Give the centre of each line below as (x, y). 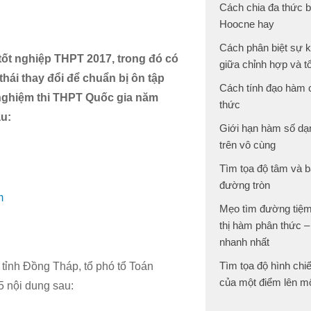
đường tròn (245, 185)
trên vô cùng (247, 145)
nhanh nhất (244, 242)
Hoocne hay (247, 24)
